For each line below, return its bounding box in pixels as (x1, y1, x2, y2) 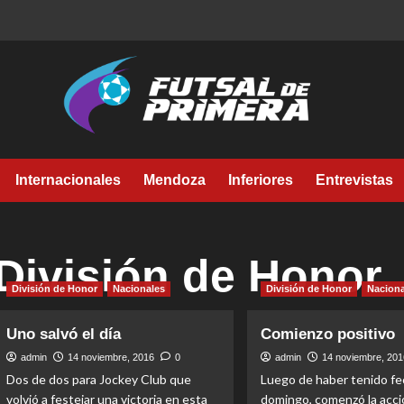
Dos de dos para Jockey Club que (5, 372, 191, 387)
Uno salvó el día (5, 326, 121, 343)
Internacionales (15, 172, 121, 188)
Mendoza (143, 172, 206, 188)
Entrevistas (316, 172, 393, 188)
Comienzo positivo (260, 326, 395, 343)
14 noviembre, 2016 (67, 352, 154, 363)
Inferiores (228, 172, 293, 188)
